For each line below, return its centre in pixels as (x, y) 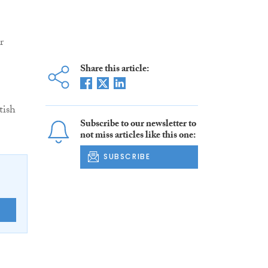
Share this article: (114, 70)
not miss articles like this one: (138, 136)
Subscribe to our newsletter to (138, 125)
